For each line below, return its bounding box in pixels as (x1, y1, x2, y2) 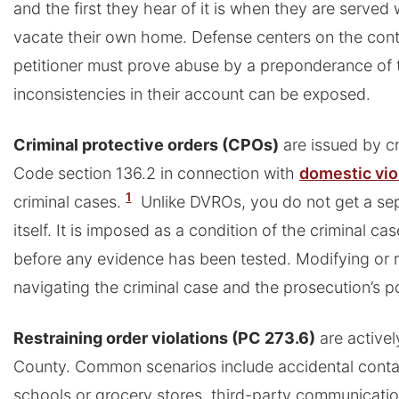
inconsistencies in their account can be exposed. (13, 85, 370, 103)
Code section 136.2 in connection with (13, 164, 299, 183)
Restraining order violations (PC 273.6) (13, 329, 315, 347)
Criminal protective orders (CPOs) (13, 135, 279, 154)
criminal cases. (13, 192, 121, 211)
